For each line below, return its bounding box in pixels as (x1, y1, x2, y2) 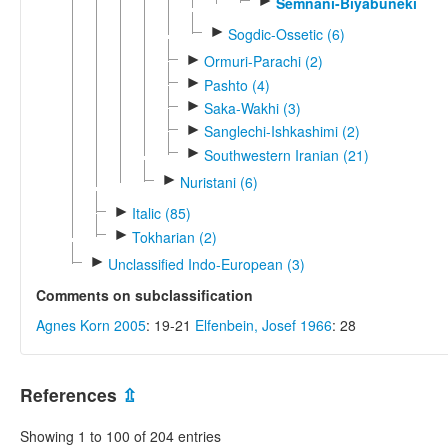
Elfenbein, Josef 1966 (195, 315, 332, 336)
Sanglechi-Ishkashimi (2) (203, 121, 360, 142)
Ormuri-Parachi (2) (203, 51, 323, 72)
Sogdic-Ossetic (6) (227, 24, 345, 45)
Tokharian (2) (131, 226, 217, 247)
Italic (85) (131, 203, 191, 224)
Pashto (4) (203, 74, 270, 95)
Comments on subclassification (36, 285, 253, 306)
